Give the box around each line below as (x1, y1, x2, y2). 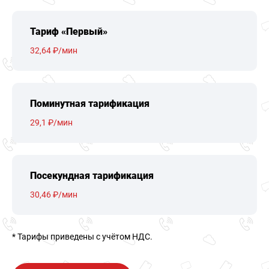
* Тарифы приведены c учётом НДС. (12, 232, 153, 241)
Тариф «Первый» (30, 26, 107, 37)
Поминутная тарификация (30, 98, 150, 109)
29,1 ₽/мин (30, 118, 73, 127)
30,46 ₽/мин (30, 190, 77, 199)
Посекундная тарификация (30, 170, 154, 181)
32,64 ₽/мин (30, 46, 77, 55)
